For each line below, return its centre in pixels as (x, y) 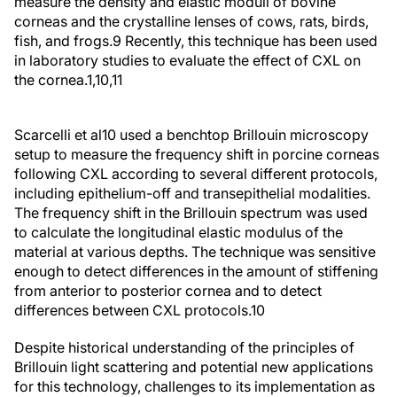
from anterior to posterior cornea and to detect (168, 291)
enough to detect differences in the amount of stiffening (196, 272)
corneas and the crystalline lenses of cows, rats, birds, (191, 22)
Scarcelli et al (58, 135)
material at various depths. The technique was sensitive (195, 252)
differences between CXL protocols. (132, 311)
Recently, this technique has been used (249, 41)
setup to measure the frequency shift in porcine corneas (197, 155)
